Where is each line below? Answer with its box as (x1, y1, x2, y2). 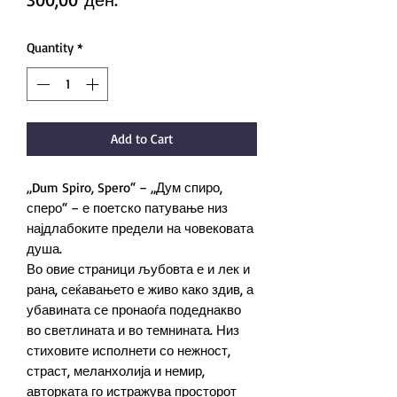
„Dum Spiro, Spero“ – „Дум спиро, (27, 179, 222, 197)
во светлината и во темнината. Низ (27, 322, 239, 339)
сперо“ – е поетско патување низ (27, 199, 228, 217)
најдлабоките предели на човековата (27, 220, 253, 237)
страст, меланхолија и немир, (27, 362, 205, 380)
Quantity (27, 38, 74, 56)
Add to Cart (111, 130, 173, 148)
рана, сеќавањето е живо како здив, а (27, 281, 253, 299)
